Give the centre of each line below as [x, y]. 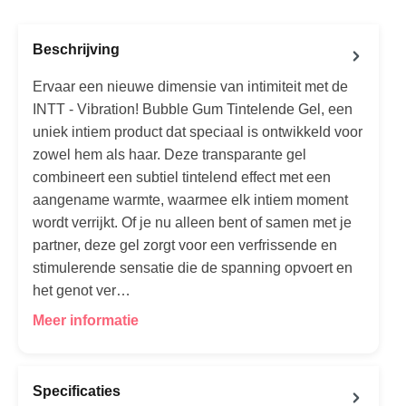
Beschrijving [76, 49]
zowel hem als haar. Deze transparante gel [169, 154]
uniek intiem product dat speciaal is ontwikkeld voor [198, 131]
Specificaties [77, 391]
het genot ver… [82, 290]
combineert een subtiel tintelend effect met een [182, 177]
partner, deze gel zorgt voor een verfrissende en [185, 245]
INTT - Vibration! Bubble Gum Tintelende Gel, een [193, 109]
